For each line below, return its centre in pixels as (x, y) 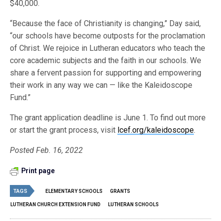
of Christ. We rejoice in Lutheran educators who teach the (108, 48)
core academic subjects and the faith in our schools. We (106, 61)
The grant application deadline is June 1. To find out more (108, 118)
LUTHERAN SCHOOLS (133, 205)
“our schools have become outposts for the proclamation (108, 36)
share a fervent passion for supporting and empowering (106, 73)
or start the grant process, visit (64, 130)
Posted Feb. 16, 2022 (47, 150)
